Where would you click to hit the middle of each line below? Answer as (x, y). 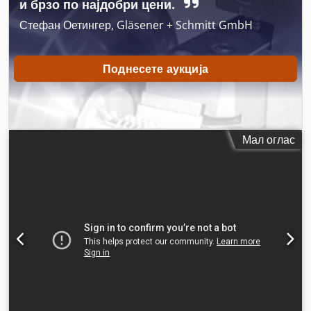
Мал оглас (269, 139)
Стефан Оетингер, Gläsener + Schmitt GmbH (136, 25)
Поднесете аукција (155, 69)
